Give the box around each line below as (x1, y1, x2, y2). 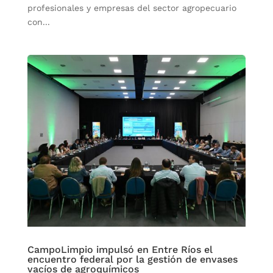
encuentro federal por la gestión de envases (27, 253, 238, 265)
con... (27, 17, 50, 27)
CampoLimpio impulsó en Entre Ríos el (27, 243, 213, 255)
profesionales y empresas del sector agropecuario (27, 3, 236, 13)
